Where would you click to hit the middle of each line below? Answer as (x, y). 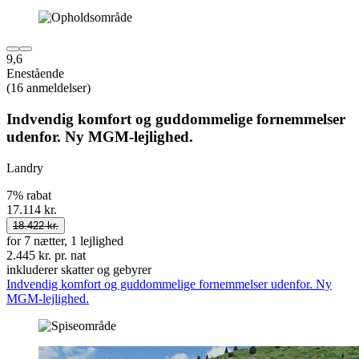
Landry (25, 167)
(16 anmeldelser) (48, 88)
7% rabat (29, 195)
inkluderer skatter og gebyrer (79, 269)
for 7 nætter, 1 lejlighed (65, 240)
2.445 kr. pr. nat (46, 255)
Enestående (35, 74)
